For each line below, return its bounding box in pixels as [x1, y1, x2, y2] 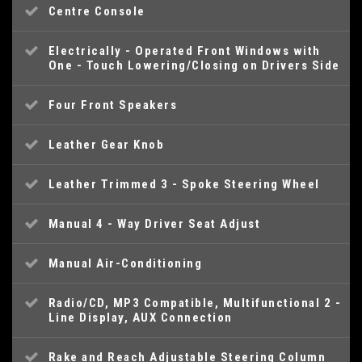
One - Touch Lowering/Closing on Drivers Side [48, 58, 340, 74]
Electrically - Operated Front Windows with [48, 44, 321, 59]
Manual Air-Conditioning [48, 256, 202, 271]
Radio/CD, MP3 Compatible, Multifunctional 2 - [48, 296, 341, 311]
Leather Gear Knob [48, 137, 164, 153]
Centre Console [48, 4, 145, 19]
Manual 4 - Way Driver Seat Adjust [48, 217, 260, 232]
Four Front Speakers [48, 98, 177, 113]
